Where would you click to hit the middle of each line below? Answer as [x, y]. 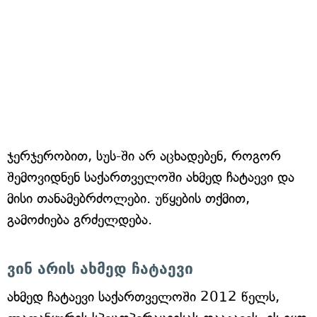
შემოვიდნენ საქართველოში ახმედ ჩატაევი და [151, 177]
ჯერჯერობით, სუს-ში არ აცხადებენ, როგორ [144, 156]
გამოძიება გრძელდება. [80, 220]
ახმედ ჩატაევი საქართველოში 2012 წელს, [143, 297]
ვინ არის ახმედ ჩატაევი [100, 269]
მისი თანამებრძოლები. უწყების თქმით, [128, 198]
